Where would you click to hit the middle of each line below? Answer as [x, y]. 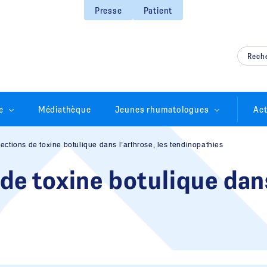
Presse [108, 10]
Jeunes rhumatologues [162, 109]
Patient [158, 10]
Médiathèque [64, 109]
